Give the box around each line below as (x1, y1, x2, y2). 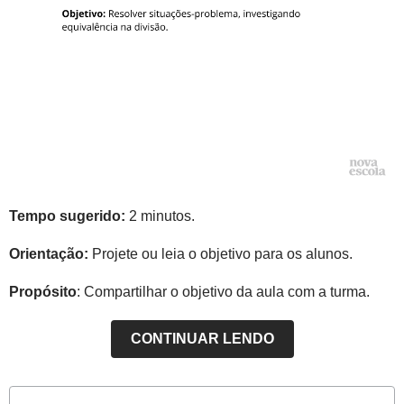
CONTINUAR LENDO (130, 331, 274, 346)
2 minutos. (125, 208, 195, 224)
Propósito (9, 284, 77, 299)
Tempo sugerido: (9, 208, 125, 224)
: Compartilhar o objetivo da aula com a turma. (77, 284, 370, 299)
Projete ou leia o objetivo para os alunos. (88, 246, 353, 262)
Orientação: (9, 246, 88, 262)
